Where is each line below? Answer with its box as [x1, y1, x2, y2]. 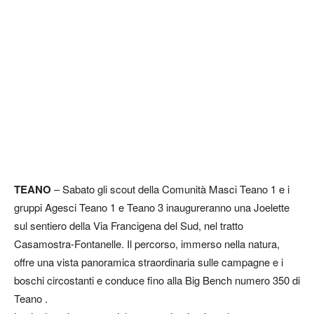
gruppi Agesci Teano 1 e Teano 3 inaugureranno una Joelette [14, 200, 289, 214]
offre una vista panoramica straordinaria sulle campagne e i [14, 254, 283, 269]
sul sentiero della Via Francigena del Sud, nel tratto [14, 218, 243, 233]
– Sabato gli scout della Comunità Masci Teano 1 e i [54, 182, 289, 196]
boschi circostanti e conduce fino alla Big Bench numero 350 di [14, 273, 300, 287]
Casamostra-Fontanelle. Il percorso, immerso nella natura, [14, 236, 280, 251]
